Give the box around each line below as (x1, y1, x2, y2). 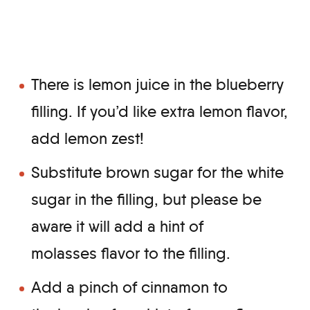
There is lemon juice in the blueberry (31, 75, 284, 95)
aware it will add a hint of (31, 217, 203, 237)
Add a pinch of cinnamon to (31, 277, 228, 298)
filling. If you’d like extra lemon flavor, (31, 102, 288, 122)
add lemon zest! (31, 129, 148, 149)
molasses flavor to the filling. (31, 244, 235, 264)
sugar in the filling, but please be (31, 190, 262, 210)
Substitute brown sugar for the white (31, 163, 284, 183)
